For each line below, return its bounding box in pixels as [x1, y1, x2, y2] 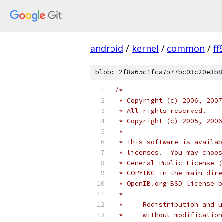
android [90, 42, 123, 54]
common [167, 42, 205, 54]
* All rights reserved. [115, 107, 206, 115]
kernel [132, 42, 159, 54]
